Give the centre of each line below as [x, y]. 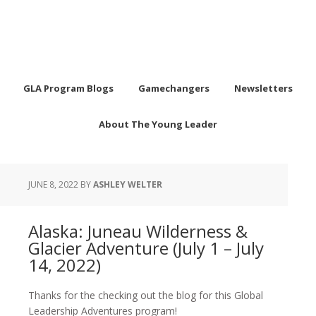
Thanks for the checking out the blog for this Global [146, 295]
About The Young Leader [158, 124]
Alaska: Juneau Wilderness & [138, 231]
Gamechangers [174, 88]
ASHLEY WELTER [128, 184]
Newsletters [263, 88]
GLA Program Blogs [68, 88]
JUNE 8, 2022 [53, 184]
